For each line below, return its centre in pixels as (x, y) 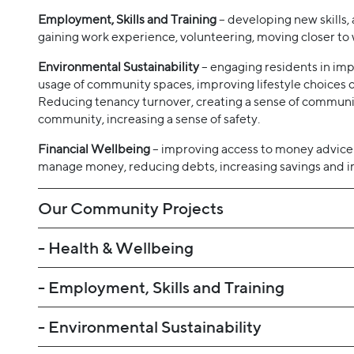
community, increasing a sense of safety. (149, 119)
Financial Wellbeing (94, 149)
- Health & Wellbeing (116, 248)
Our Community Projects (131, 209)
